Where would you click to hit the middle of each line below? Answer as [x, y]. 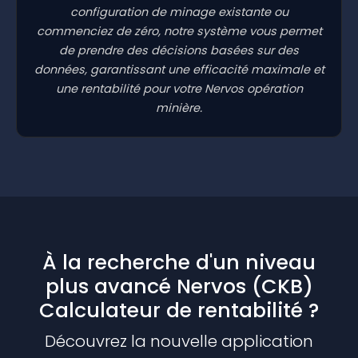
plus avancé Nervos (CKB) [179, 287]
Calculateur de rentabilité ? [179, 311]
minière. [179, 108]
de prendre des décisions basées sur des [179, 51]
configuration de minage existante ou [179, 12]
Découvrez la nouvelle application [179, 342]
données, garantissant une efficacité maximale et [179, 70]
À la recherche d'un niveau [179, 263]
